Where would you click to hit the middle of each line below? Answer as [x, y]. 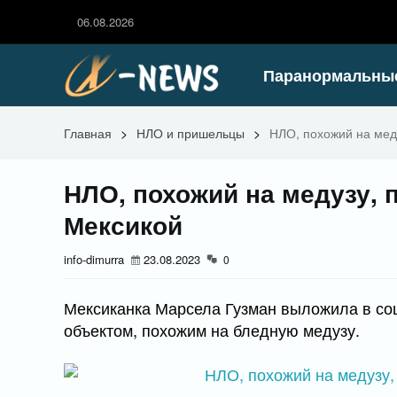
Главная [88, 133]
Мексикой [123, 225]
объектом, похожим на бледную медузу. [212, 330]
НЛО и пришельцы [191, 133]
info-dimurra [94, 259]
